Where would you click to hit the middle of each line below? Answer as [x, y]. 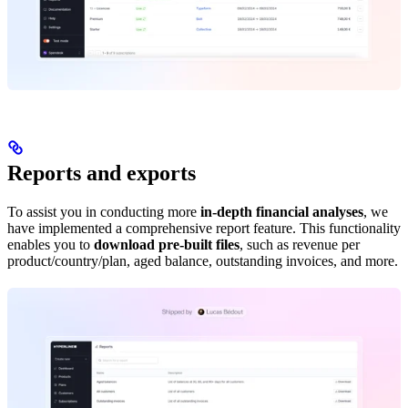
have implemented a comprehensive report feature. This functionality [204, 228]
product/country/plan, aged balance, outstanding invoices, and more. [203, 260]
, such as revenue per [300, 244]
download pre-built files [167, 244]
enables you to [51, 244]
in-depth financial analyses [282, 211]
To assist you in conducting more [104, 211]
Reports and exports [102, 173]
